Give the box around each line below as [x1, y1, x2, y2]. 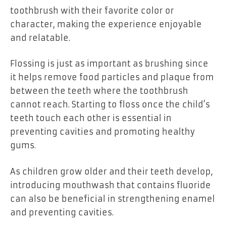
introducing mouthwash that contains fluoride [10, 180, 211, 190]
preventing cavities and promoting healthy [10, 127, 195, 137]
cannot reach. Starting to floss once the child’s [10, 99, 210, 110]
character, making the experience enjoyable [10, 19, 202, 29]
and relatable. [10, 32, 70, 43]
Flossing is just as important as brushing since [10, 59, 208, 69]
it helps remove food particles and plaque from [10, 72, 214, 83]
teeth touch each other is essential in [10, 113, 172, 124]
